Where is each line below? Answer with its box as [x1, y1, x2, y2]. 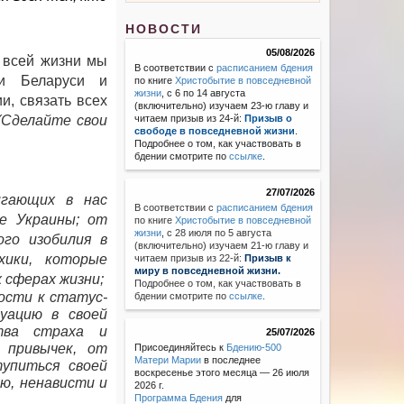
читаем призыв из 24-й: [134, 113, 245, 124]
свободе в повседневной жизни [134, 125, 296, 137]
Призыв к [244, 252, 292, 264]
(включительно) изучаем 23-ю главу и [134, 100, 309, 112]
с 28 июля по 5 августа [164, 227, 272, 239]
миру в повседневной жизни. [134, 265, 281, 277]
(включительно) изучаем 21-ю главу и [134, 240, 309, 252]
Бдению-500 [226, 342, 282, 353]
